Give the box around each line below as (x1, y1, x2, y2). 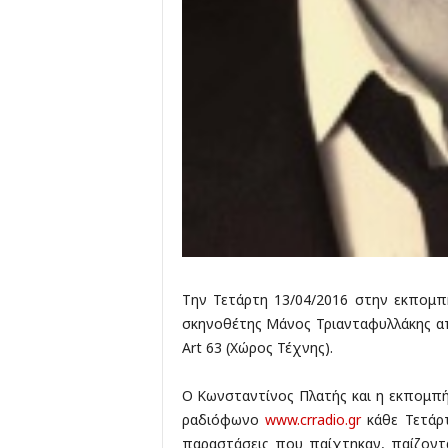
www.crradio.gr (264, 410, 361, 430)
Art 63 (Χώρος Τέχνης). (181, 338, 333, 358)
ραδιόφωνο (181, 410, 265, 430)
